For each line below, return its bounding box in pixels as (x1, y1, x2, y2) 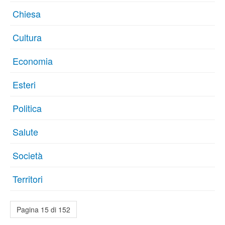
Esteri (13, 78, 36, 91)
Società (13, 149, 43, 162)
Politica (13, 101, 42, 115)
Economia (13, 54, 53, 68)
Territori (13, 172, 43, 186)
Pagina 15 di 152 (17, 204, 70, 215)
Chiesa (13, 7, 41, 21)
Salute (13, 125, 38, 139)
